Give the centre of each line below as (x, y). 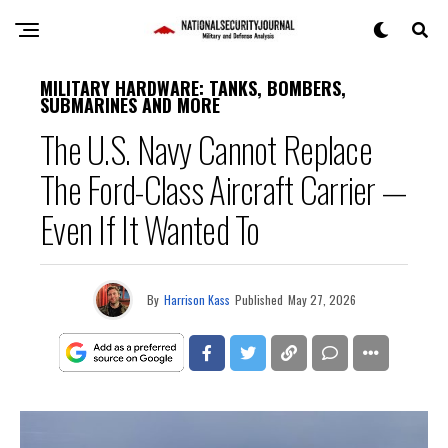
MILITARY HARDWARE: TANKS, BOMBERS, (193, 88)
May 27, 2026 (321, 299)
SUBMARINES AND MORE (130, 105)
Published (258, 299)
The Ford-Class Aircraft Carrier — (223, 188)
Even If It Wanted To (150, 228)
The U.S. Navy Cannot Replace (206, 148)
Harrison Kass (196, 299)
